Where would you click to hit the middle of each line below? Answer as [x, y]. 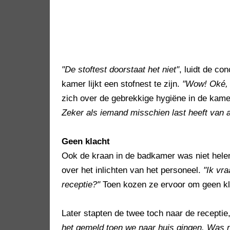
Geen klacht [86, 142]
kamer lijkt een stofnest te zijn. [122, 84]
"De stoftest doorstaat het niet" [120, 70]
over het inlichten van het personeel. [132, 170]
